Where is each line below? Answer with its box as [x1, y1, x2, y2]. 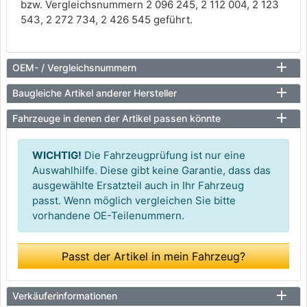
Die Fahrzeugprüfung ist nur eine [82, 149, 245, 162]
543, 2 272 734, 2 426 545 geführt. [21, 13, 193, 26]
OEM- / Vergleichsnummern [12, 62, 136, 73]
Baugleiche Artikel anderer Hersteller [12, 87, 177, 99]
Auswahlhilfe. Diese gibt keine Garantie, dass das [32, 164, 271, 177]
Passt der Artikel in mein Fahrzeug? [62, 249, 245, 263]
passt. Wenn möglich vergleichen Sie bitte [32, 194, 236, 207]
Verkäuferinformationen [12, 290, 117, 302]
